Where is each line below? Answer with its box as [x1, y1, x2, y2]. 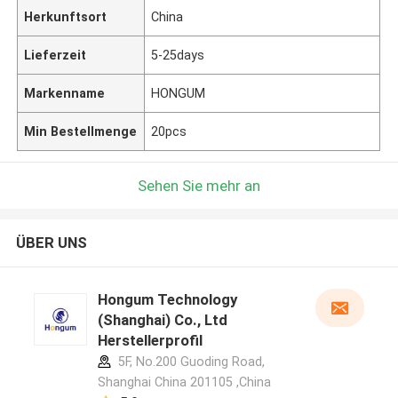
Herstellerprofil [97, 331, 203, 350]
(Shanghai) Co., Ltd [97, 311, 227, 330]
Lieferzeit [24, 47, 87, 62]
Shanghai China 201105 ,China [97, 375, 271, 390]
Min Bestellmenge [24, 123, 138, 139]
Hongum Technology [97, 291, 237, 309]
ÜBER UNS [15, 234, 87, 252]
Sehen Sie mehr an [138, 176, 260, 195]
